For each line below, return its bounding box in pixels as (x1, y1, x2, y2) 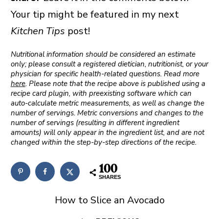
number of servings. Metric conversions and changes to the (10, 108, 203, 118)
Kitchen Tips (10, 24, 65, 38)
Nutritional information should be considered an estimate (10, 49, 196, 59)
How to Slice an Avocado (54, 193, 165, 207)
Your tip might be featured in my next (10, 7, 179, 21)
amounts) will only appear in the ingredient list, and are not (10, 127, 204, 137)
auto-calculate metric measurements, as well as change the (10, 98, 204, 108)
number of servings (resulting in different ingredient (10, 117, 179, 128)
